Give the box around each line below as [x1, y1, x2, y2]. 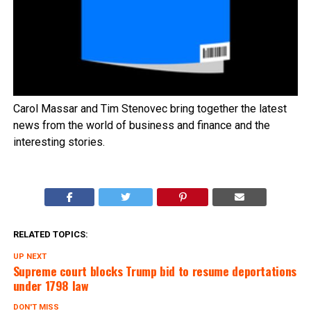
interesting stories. [12, 135, 105, 149]
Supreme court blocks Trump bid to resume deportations [12, 262, 297, 280]
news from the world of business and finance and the [12, 119, 270, 133]
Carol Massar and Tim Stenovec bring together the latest [12, 102, 287, 116]
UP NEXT [12, 252, 47, 262]
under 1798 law [12, 276, 89, 295]
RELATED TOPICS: [12, 229, 88, 240]
